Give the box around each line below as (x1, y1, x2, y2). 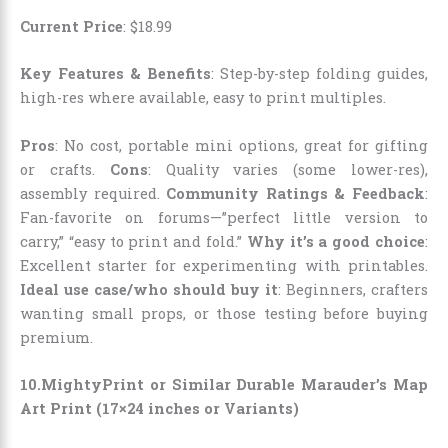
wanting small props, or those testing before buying (20, 303, 428, 323)
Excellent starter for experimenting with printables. (20, 255, 428, 275)
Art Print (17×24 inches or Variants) (20, 399, 299, 419)
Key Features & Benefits (20, 64, 211, 84)
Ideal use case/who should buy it (20, 279, 278, 299)
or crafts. (20, 159, 110, 179)
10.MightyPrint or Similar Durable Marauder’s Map (20, 375, 428, 395)
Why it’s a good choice (246, 231, 426, 251)
